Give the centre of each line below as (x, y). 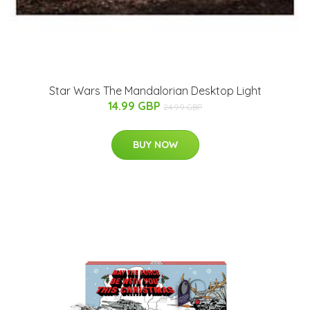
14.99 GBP (136, 106)
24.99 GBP (183, 107)
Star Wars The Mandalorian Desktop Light (155, 91)
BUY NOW (155, 145)
